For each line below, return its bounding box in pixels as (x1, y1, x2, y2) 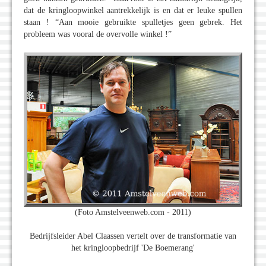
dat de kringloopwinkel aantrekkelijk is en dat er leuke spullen (24, 5, 242, 15)
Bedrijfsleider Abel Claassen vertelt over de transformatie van (30, 232, 236, 241)
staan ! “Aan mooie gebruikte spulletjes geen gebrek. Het (24, 17, 242, 27)
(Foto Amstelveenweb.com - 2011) (75, 208, 191, 217)
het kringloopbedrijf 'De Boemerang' (71, 243, 195, 253)
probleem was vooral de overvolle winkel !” (24, 29, 172, 39)
